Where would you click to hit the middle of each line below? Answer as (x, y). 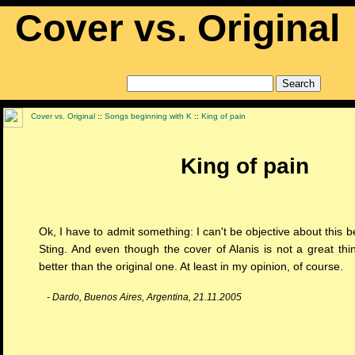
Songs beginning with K (148, 116)
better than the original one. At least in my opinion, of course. (191, 267)
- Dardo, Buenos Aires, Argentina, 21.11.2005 (144, 298)
